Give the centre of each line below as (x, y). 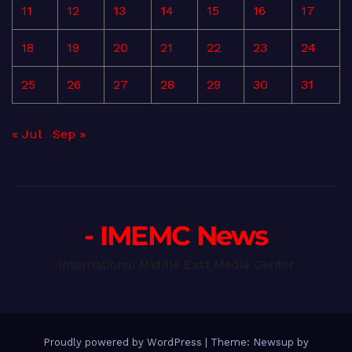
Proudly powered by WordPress (124, 342)
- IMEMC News (176, 235)
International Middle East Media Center (176, 264)
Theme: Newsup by (260, 342)
